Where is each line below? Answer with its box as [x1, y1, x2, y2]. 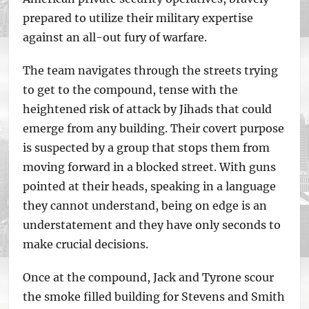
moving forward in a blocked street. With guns [23, 160, 277, 174]
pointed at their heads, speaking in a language [23, 179, 277, 193]
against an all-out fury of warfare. [23, 30, 210, 44]
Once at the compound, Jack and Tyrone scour [23, 270, 275, 284]
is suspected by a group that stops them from [23, 141, 270, 154]
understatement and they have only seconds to [23, 218, 281, 232]
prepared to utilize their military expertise [23, 11, 254, 25]
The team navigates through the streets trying [23, 63, 279, 77]
